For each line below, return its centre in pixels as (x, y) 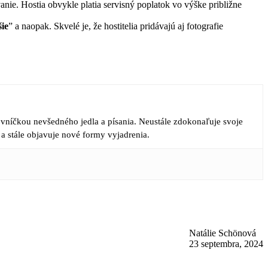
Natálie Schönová (223, 233)
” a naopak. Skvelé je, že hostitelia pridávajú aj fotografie (116, 26)
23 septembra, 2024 (226, 243)
